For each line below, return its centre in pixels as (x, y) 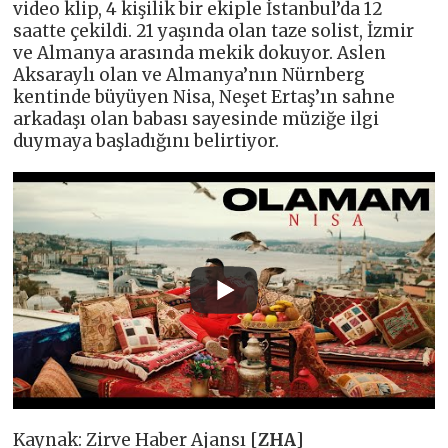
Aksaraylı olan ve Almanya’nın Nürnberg (189, 74)
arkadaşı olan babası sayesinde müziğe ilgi (196, 118)
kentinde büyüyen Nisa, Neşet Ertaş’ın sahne (204, 96)
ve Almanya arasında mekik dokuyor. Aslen (200, 52)
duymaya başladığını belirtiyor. (146, 140)
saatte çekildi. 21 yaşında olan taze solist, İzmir (214, 30)
